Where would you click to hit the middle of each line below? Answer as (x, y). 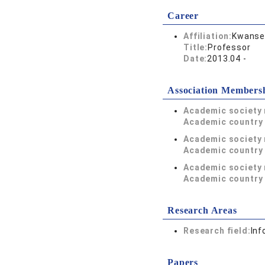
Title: (196, 47)
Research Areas (202, 210)
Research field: (217, 231)
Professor (229, 47)
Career (183, 16)
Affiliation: (208, 36)
